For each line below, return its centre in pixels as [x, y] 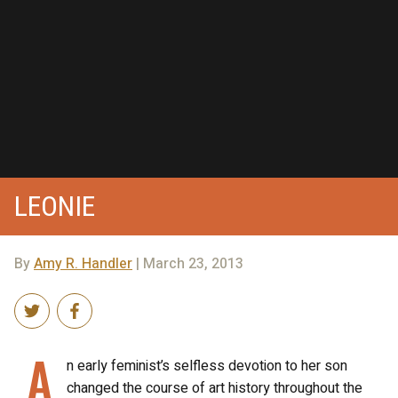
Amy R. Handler [83, 264]
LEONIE [55, 206]
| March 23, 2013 [188, 264]
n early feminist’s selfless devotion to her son [207, 366]
